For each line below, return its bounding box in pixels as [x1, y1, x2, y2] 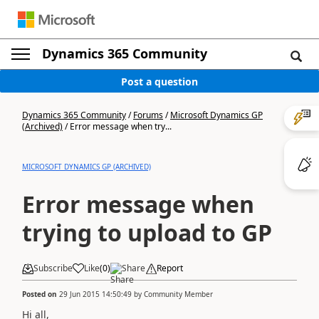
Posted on [22, 288, 59, 299]
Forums [133, 109, 163, 121]
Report [157, 262, 183, 274]
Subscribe [33, 262, 73, 274]
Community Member [144, 288, 213, 299]
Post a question [121, 74, 198, 88]
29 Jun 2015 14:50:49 [59, 288, 132, 299]
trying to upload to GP [22, 217, 272, 248]
